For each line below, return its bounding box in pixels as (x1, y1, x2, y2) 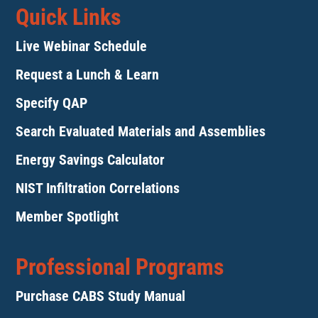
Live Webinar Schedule (16, 38, 148, 55)
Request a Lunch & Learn (16, 66, 160, 84)
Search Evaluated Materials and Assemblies (16, 123, 266, 141)
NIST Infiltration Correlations (16, 180, 180, 197)
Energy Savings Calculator (16, 151, 165, 169)
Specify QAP (16, 94, 88, 112)
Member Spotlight (16, 208, 119, 226)
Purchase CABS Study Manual (16, 287, 186, 305)
